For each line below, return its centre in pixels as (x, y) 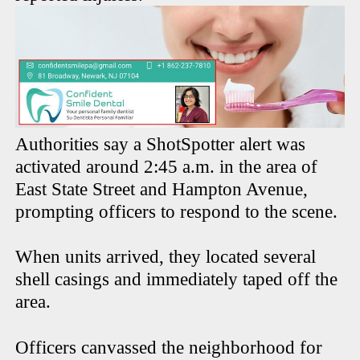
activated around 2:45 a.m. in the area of (167, 167)
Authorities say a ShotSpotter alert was (161, 145)
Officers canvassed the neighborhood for (169, 348)
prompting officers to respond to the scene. (179, 212)
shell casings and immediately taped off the (177, 280)
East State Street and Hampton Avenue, (162, 190)
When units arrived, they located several (166, 257)
